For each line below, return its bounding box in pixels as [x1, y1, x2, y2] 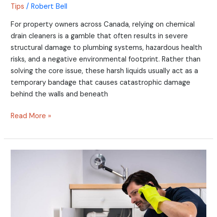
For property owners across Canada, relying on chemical [11, 19, 195, 29]
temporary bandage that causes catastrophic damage [11, 77, 191, 87]
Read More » [11, 111, 52, 121]
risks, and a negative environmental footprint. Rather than [11, 54, 201, 64]
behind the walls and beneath [11, 89, 108, 99]
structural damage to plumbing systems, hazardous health [11, 43, 202, 52]
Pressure [10, 185, 39, 194]
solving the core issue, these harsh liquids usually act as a [11, 66, 199, 76]
